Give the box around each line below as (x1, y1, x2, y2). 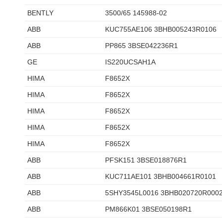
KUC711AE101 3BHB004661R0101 (105, 172, 216, 180)
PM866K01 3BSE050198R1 (105, 205, 192, 213)
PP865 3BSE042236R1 (105, 42, 178, 50)
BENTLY (27, 9, 54, 17)
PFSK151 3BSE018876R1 (105, 156, 187, 164)
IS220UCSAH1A (105, 58, 156, 66)
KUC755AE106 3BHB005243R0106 (105, 25, 217, 33)
